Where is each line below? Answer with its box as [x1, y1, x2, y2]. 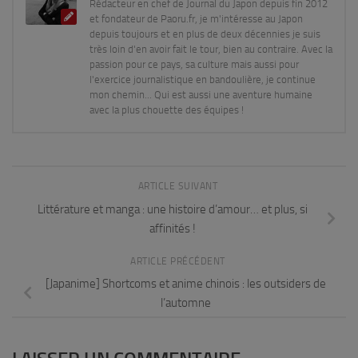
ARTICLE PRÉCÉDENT [130, 255, 228, 267]
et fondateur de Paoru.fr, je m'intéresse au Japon [89, 13, 303, 25]
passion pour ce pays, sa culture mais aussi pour [89, 58, 299, 70]
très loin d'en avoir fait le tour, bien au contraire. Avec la [89, 43, 332, 55]
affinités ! [149, 221, 196, 236]
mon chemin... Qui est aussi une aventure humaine [89, 89, 312, 101]
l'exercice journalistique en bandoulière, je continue [89, 74, 316, 86]
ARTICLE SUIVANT [137, 181, 221, 192]
